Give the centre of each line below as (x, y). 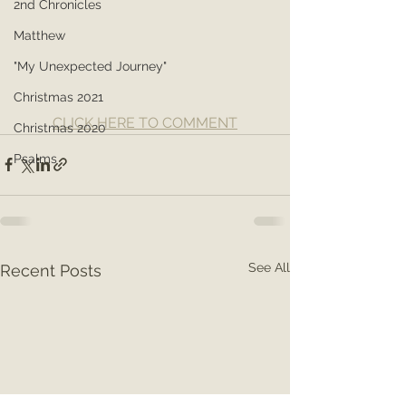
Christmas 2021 (58, 97)
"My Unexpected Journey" (90, 66)
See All (269, 267)
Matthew (39, 35)
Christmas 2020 (60, 128)
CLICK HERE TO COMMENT (145, 122)
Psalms (35, 159)
